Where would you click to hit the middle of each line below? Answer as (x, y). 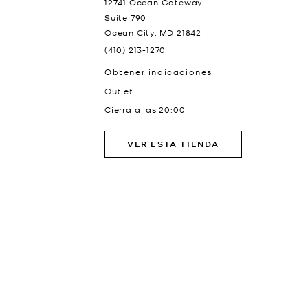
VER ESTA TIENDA (173, 144)
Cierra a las (132, 109)
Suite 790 (126, 17)
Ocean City (130, 32)
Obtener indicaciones (158, 71)
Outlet (119, 90)
